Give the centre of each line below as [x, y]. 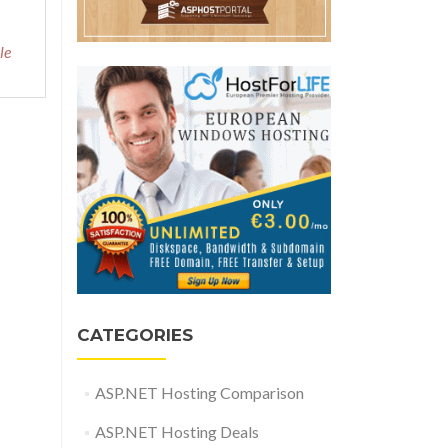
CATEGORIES [135, 335]
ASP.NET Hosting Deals [176, 432]
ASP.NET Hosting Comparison [199, 393]
